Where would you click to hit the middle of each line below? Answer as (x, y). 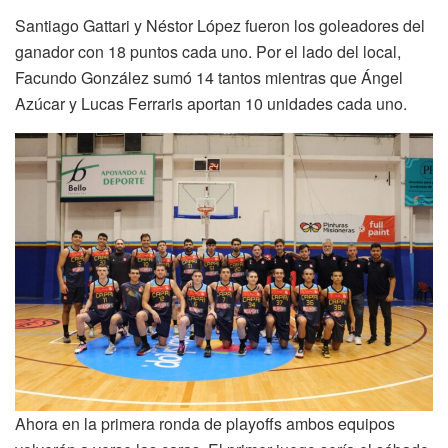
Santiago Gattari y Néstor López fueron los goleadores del (220, 25)
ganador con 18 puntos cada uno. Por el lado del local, (208, 51)
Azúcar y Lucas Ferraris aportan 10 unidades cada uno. (211, 103)
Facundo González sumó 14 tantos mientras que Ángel (209, 77)
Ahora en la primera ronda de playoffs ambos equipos (205, 424)
